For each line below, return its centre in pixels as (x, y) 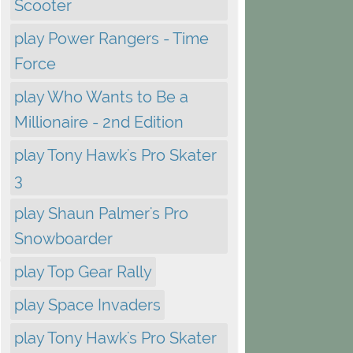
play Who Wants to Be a (101, 97)
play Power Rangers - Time (111, 39)
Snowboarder (63, 239)
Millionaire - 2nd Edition (99, 122)
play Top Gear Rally (83, 272)
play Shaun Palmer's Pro (101, 214)
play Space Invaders (87, 305)
